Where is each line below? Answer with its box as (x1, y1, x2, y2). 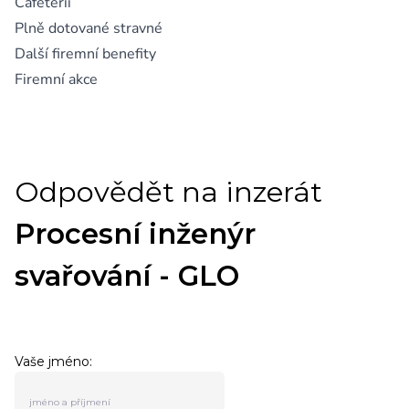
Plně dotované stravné (15, 18, 163, 38)
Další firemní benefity (15, 44, 156, 64)
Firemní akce (15, 69, 98, 89)
